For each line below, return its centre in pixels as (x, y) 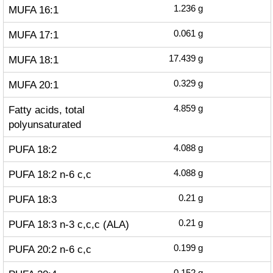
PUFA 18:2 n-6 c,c (50, 174)
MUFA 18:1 (33, 60)
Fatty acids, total (46, 110)
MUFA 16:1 (33, 10)
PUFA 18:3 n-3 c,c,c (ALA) (69, 224)
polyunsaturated (44, 124)
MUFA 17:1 (33, 35)
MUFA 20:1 (33, 85)
